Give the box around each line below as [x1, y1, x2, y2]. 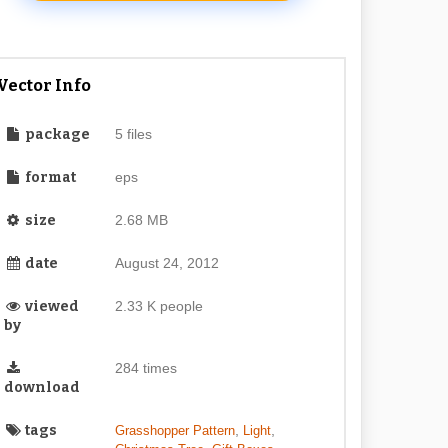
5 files [114, 126, 152, 142]
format [22, 169, 77, 186]
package [22, 126, 91, 143]
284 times [114, 360, 177, 376]
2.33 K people [114, 298, 203, 314]
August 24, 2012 [114, 255, 219, 271]
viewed [22, 298, 80, 315]
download [4, 379, 81, 396]
